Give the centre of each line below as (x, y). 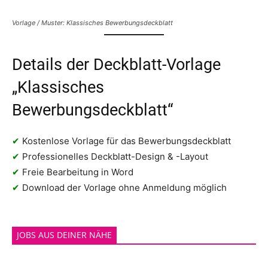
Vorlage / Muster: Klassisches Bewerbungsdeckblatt (92, 22)
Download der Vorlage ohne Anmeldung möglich (123, 188)
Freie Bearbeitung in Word (77, 172)
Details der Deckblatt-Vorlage (116, 65)
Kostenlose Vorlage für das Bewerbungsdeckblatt (125, 141)
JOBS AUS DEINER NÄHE (64, 235)
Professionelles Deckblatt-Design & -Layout (114, 157)
